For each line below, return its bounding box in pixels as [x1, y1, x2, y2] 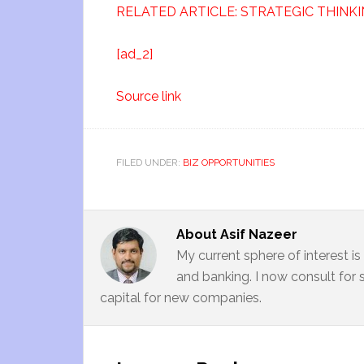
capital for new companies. [100, 290, 262, 305]
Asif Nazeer [220, 227, 297, 242]
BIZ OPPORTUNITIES [183, 157, 275, 168]
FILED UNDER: [116, 157, 183, 168]
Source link [116, 89, 181, 104]
